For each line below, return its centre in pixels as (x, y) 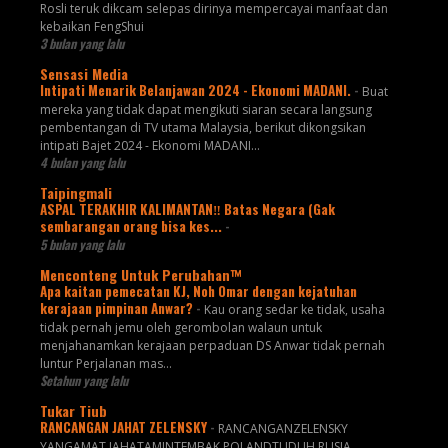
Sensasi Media (83, 74)
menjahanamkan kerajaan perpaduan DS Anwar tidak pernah (212, 346)
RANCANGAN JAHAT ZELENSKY (124, 427)
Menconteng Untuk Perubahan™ (140, 275)
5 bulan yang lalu (81, 245)
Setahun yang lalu (83, 381)
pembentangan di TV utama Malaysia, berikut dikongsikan (202, 128)
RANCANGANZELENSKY (282, 429)
